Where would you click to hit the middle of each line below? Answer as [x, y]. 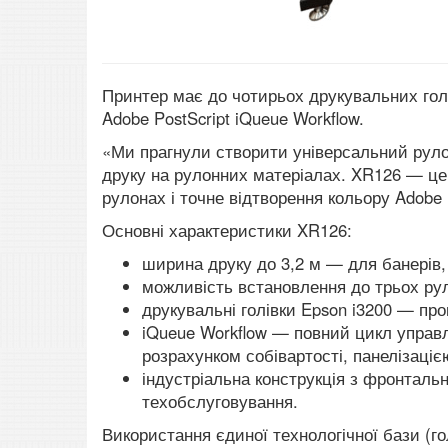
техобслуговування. [220, 401]
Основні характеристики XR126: [227, 230]
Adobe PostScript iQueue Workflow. [233, 118]
